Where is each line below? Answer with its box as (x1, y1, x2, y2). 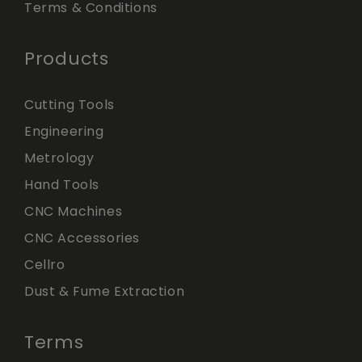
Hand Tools (24, 175, 99, 194)
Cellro (24, 255, 65, 274)
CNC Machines (24, 202, 123, 221)
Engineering (24, 122, 104, 141)
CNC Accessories (24, 229, 140, 247)
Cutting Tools (24, 95, 115, 114)
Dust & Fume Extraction (24, 282, 185, 301)
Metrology (24, 149, 95, 167)
